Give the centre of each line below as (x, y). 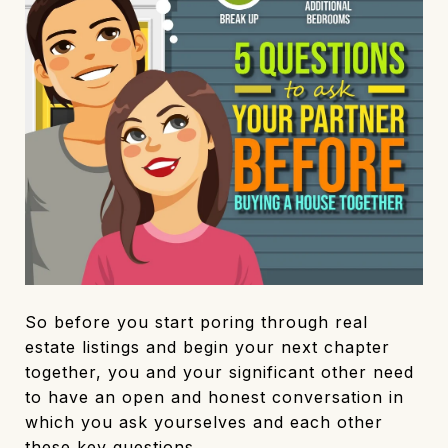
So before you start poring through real (196, 322)
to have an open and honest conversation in (214, 397)
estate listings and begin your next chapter (207, 347)
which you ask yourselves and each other (204, 422)
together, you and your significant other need (219, 372)
